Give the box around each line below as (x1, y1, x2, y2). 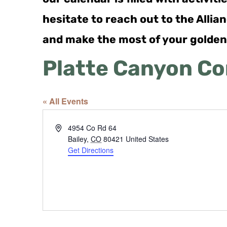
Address (55, 122, 81, 132)
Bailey (68, 134, 87, 144)
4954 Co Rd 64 (68, 123, 117, 133)
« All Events (43, 95, 88, 107)
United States (126, 134, 169, 144)
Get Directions (68, 145, 114, 155)
